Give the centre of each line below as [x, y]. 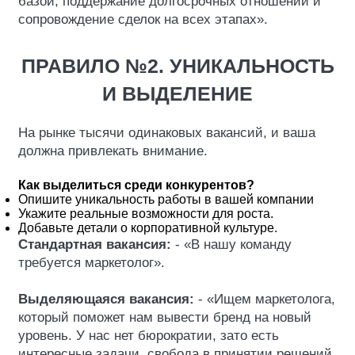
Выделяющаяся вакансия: [106, 299]
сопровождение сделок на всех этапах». [143, 19]
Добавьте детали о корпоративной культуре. [148, 228]
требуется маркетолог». [92, 263]
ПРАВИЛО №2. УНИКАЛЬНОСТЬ [177, 66]
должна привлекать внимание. [113, 151]
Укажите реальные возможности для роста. [146, 214]
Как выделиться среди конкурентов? [136, 185]
